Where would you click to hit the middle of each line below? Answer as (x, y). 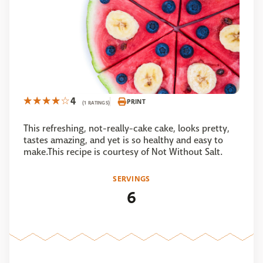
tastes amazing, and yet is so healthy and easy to (123, 140)
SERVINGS (131, 179)
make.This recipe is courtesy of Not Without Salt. (123, 152)
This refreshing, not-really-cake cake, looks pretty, (127, 129)
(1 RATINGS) (96, 103)
